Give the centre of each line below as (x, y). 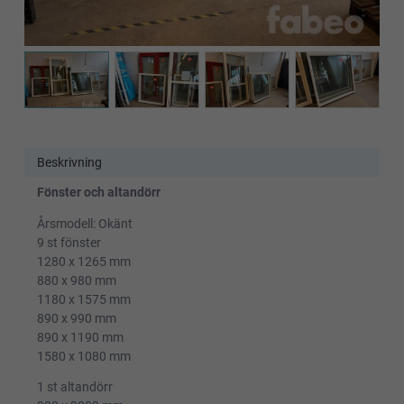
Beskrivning (69, 162)
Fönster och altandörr (98, 193)
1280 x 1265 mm (83, 261)
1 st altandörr (74, 387)
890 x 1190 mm (80, 337)
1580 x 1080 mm (83, 356)
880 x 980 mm (76, 280)
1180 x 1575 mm (83, 299)
